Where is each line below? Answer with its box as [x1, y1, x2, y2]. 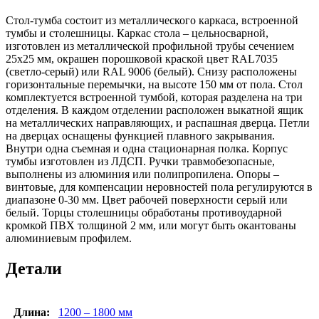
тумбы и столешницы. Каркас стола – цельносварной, [6, 27, 268, 40]
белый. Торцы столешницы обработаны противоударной [6, 206, 282, 219]
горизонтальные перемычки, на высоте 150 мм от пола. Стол [6, 78, 303, 91]
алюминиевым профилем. [6, 232, 132, 245]
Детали [6, 259, 62, 278]
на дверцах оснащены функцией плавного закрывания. [6, 130, 275, 142]
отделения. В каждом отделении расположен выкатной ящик [6, 104, 303, 117]
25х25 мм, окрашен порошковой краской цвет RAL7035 [6, 53, 278, 66]
